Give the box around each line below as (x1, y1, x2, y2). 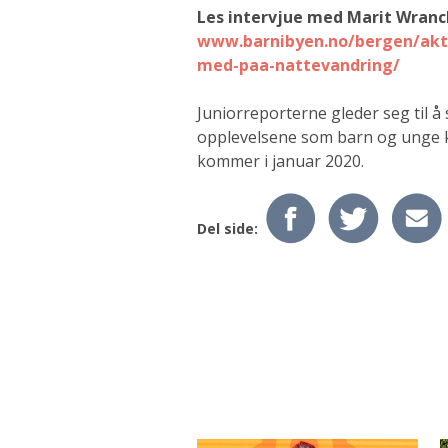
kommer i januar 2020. (197, 150, 368, 173)
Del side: (197, 219, 262, 239)
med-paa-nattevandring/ (197, 54, 400, 77)
